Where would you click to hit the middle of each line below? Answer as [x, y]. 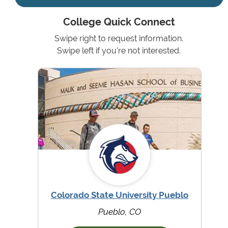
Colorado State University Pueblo [119, 195]
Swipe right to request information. [119, 39]
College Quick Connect [119, 22]
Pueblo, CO [119, 211]
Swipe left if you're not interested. [119, 51]
